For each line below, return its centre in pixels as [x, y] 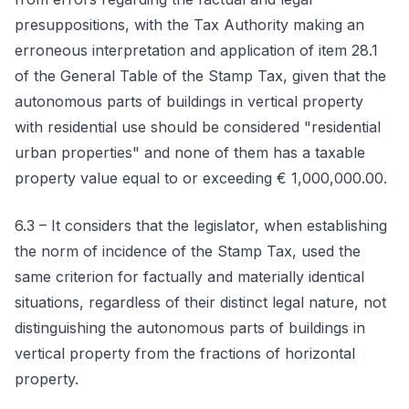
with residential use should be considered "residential [198, 127]
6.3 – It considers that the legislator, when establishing [201, 225]
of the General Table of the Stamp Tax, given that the [200, 76]
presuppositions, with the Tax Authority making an [189, 25]
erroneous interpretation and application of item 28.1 [196, 50]
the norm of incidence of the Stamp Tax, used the [188, 251]
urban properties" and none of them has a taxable [190, 152]
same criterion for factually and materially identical [189, 277]
